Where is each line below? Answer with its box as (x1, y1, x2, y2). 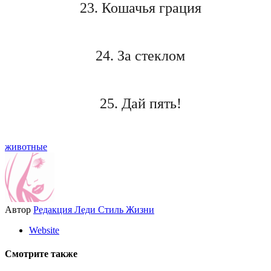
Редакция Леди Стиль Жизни (33, 204, 154, 215)
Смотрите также (5, 249, 77, 260)
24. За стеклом (96, 47, 185, 64)
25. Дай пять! (99, 95, 181, 111)
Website (29, 224, 59, 235)
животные (5, 141, 47, 152)
